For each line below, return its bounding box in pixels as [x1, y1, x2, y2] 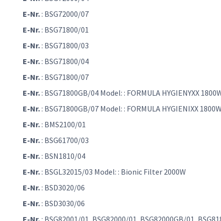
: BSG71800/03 [40, 40, 89, 51]
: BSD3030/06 [40, 198, 85, 209]
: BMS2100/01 [40, 119, 86, 130]
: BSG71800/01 [40, 25, 89, 35]
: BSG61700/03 [40, 135, 89, 146]
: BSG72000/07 [40, 9, 89, 19]
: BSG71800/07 [40, 72, 89, 82]
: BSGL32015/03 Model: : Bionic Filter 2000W [40, 167, 186, 177]
